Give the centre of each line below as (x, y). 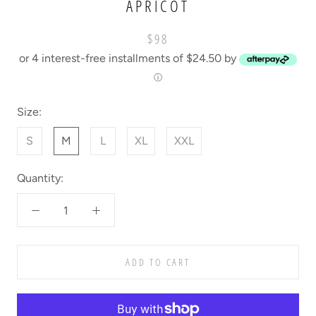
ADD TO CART (158, 262)
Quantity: (40, 178)
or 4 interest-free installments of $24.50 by (129, 59)
